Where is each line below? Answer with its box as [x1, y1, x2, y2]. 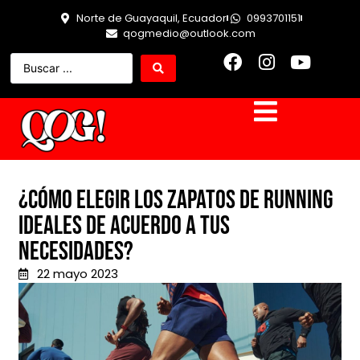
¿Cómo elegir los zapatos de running [18, 185, 333, 217]
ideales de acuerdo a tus [18, 211, 230, 243]
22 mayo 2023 [36, 265, 118, 283]
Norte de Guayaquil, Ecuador [76, 10, 227, 26]
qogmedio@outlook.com [122, 26, 256, 41]
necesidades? [18, 236, 133, 268]
